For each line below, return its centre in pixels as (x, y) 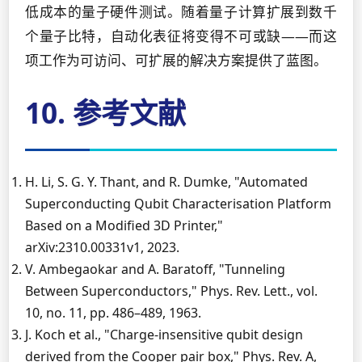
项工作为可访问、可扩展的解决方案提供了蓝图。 (176, 60)
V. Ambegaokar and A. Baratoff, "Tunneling (155, 269)
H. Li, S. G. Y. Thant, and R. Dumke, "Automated (166, 182)
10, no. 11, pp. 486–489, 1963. (113, 313)
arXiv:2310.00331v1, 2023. (102, 247)
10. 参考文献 (105, 112)
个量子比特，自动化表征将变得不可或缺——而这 (181, 36)
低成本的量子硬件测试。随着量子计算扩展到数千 (181, 12)
